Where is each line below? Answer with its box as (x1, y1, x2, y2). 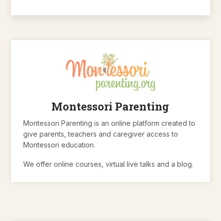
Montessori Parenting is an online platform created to (23, 119, 196, 128)
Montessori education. (23, 141, 98, 149)
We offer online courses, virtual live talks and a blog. (23, 160, 196, 169)
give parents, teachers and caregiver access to (23, 130, 179, 139)
